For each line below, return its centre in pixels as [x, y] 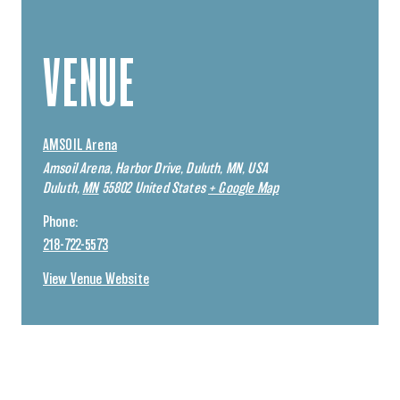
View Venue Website [96, 279]
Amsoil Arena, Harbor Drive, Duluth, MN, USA [155, 168]
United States [170, 188]
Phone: [60, 222]
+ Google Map [243, 188]
